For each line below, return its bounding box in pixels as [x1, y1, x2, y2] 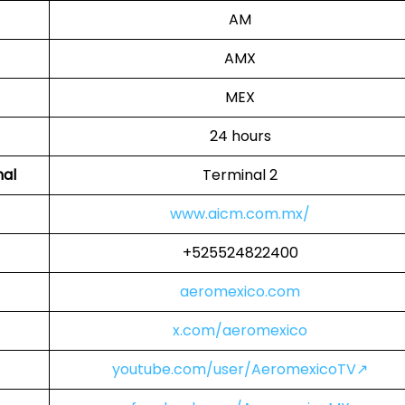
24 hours [209, 126, 271, 146]
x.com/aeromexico [173, 320, 307, 341]
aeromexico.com [180, 281, 300, 302]
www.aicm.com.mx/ [170, 203, 310, 224]
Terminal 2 [202, 165, 278, 185]
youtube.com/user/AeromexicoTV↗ [112, 359, 368, 380]
